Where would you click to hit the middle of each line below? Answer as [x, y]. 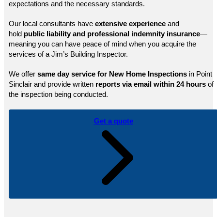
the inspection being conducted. [58, 94]
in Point [201, 74]
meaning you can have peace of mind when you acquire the [102, 44]
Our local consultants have [52, 23]
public [34, 34]
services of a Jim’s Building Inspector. [68, 54]
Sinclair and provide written [52, 84]
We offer [23, 74]
